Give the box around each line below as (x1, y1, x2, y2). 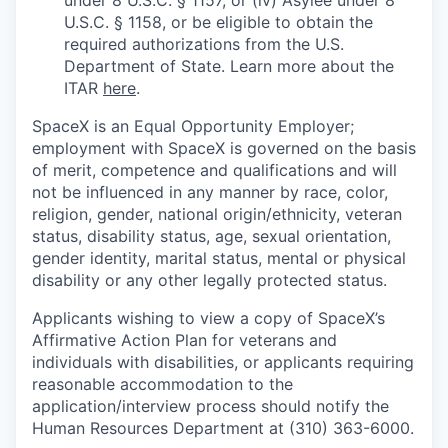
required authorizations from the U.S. (64, 34, 344, 55)
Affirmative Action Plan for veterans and (32, 330, 337, 351)
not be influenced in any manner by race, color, (32, 182, 388, 203)
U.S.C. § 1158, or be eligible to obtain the (64, 12, 373, 33)
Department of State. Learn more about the (64, 56, 394, 77)
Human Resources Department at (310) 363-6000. (32, 418, 414, 439)
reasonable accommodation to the (32, 374, 293, 395)
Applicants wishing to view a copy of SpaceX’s (32, 308, 385, 329)
